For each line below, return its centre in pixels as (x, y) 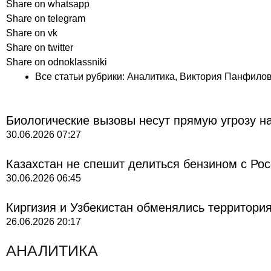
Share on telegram (46, 18)
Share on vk (32, 33)
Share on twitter (40, 47)
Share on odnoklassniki (57, 62)
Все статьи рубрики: (81, 76)
